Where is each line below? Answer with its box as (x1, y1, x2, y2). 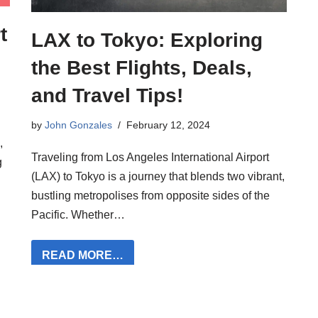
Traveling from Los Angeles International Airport (31, 151, 269, 164)
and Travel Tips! (31, 84, 183, 107)
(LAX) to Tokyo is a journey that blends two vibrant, (31, 170, 285, 183)
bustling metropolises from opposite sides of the (31, 190, 270, 202)
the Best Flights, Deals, (31, 57, 252, 79)
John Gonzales (45, 119, 112, 131)
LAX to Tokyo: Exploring (31, 29, 263, 52)
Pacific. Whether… (31, 209, 128, 221)
